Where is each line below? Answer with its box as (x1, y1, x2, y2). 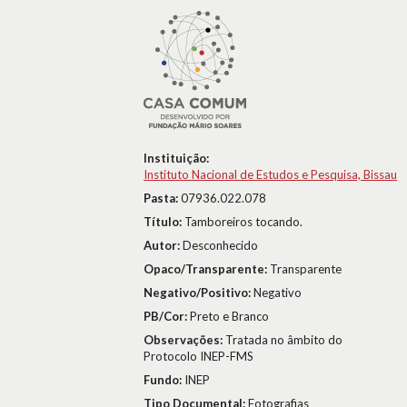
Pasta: (144, 191, 181, 205)
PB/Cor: (144, 309, 190, 323)
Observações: (144, 333, 225, 347)
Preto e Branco (190, 309, 269, 323)
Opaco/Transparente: (144, 262, 270, 276)
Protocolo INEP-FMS (144, 349, 253, 363)
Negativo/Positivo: (144, 285, 253, 300)
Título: (144, 214, 184, 229)
